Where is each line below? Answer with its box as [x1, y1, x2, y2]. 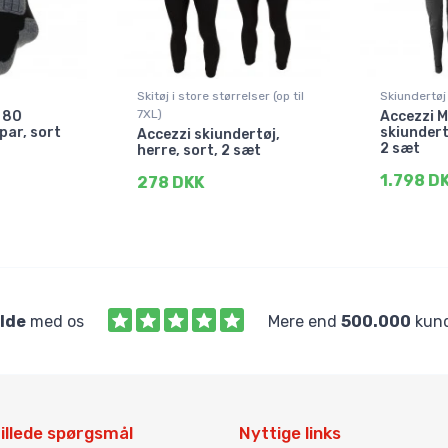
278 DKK [137, 172, 205, 192]
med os [25, 311, 84, 331]
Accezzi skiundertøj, [137, 125, 281, 143]
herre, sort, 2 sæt [137, 141, 262, 159]
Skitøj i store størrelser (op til [137, 88, 305, 103]
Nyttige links [239, 422, 341, 443]
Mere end [267, 311, 341, 331]
